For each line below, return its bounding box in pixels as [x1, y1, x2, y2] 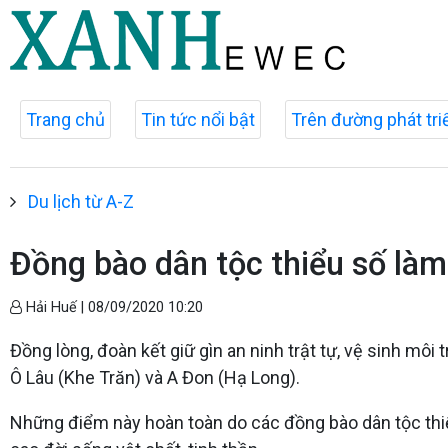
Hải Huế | [22, 299, 88, 316]
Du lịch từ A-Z [28, 191, 134, 212]
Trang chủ [26, 109, 105, 130]
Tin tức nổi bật [141, 109, 255, 130]
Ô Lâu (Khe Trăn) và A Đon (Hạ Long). [10, 367, 300, 388]
